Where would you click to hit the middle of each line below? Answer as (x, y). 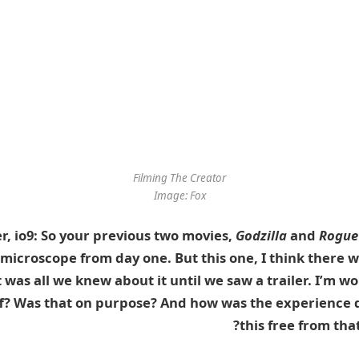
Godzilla (261, 236)
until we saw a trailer (239, 280)
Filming (151, 177)
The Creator (198, 177)
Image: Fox (179, 195)
